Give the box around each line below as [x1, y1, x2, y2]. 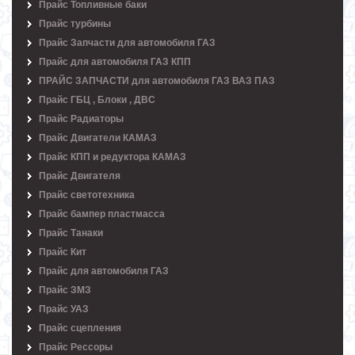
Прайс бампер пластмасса [39, 208, 165, 220]
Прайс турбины [39, 18, 111, 30]
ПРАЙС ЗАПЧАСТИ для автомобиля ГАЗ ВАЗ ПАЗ [39, 75, 275, 87]
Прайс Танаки [39, 227, 103, 239]
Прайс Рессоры [39, 342, 113, 353]
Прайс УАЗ [39, 303, 89, 315]
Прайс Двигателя [39, 170, 120, 182]
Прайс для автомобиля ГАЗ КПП [39, 56, 191, 68]
